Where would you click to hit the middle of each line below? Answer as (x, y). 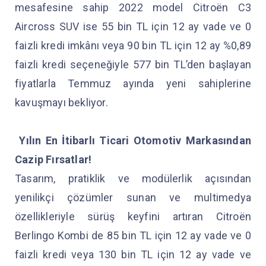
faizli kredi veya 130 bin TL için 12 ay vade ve (133, 254)
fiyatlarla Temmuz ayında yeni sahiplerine (133, 83)
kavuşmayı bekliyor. (63, 102)
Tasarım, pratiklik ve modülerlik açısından (133, 178)
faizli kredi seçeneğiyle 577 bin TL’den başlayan (133, 64)
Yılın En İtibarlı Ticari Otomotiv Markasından (133, 140)
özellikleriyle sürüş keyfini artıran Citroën (133, 216)
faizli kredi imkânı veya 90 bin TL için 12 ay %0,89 (133, 45)
